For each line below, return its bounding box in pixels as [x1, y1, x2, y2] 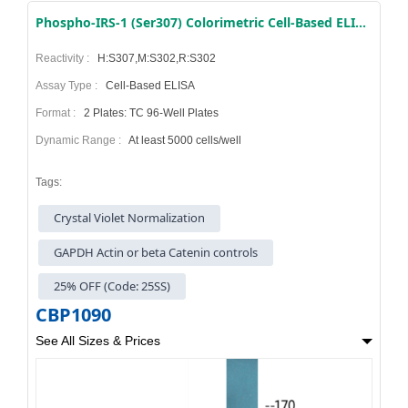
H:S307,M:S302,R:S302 [95, 52, 216, 66]
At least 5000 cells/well [127, 134, 241, 148]
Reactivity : [36, 52, 95, 66]
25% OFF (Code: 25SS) [46, 278, 179, 295]
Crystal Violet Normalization [46, 209, 214, 227]
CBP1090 [36, 302, 111, 328]
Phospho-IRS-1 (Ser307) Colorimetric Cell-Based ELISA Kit [355, 14, 366, 32]
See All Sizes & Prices [36, 333, 160, 349]
